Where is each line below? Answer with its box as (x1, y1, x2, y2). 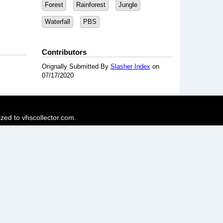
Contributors (41, 48, 87, 56)
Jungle (118, 1, 137, 8)
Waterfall (44, 18, 70, 25)
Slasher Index (110, 63, 150, 70)
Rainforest (76, 1, 106, 8)
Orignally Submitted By (41, 63, 111, 70)
